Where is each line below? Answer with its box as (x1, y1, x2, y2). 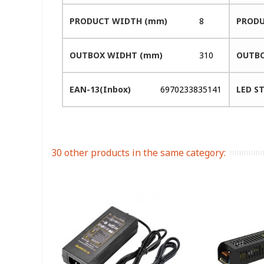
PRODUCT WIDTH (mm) (70, 15, 168, 27)
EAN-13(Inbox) (70, 83, 131, 95)
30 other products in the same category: (51, 146, 226, 159)
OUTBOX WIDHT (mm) (70, 49, 163, 61)
